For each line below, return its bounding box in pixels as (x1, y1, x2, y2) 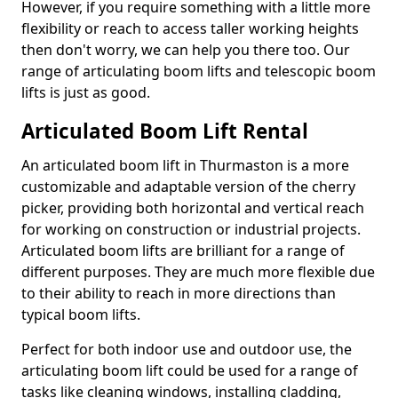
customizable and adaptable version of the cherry (21, 177, 355, 196)
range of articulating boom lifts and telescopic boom (21, 61, 376, 81)
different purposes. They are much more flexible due (21, 262, 375, 282)
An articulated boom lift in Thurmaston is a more (21, 155, 349, 175)
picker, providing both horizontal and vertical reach (21, 198, 364, 218)
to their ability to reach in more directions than (21, 283, 336, 303)
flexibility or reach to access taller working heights (21, 19, 359, 38)
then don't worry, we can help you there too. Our (21, 40, 350, 60)
